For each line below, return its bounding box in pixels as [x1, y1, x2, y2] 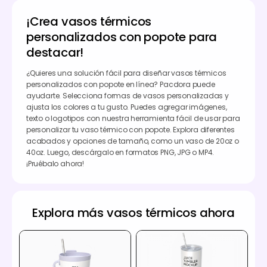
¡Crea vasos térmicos [26, 13, 152, 30]
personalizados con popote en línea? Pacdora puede [26, 79, 215, 89]
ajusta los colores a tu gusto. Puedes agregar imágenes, [26, 101, 227, 112]
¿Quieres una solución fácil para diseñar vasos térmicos [26, 67, 226, 78]
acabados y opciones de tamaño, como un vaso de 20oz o [26, 135, 239, 146]
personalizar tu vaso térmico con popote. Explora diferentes [26, 124, 235, 135]
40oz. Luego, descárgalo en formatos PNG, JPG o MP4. [26, 147, 215, 157]
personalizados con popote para [26, 28, 218, 45]
